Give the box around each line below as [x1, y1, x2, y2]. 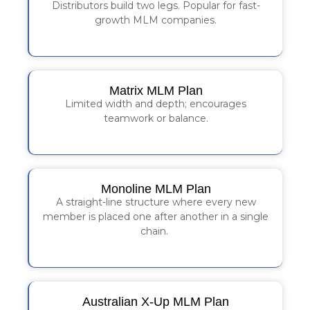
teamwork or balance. [103, 111, 208, 125]
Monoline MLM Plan [100, 181, 211, 196]
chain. [140, 224, 171, 237]
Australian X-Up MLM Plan [82, 294, 229, 309]
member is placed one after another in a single [43, 210, 268, 223]
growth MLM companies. [95, 13, 217, 26]
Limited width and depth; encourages [65, 97, 246, 110]
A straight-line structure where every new [55, 195, 256, 208]
